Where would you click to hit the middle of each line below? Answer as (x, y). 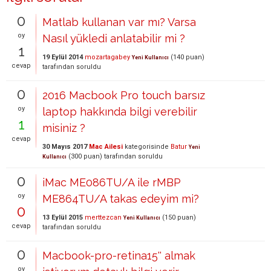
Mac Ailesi (106, 147)
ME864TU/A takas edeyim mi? (121, 199)
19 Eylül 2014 (63, 57)
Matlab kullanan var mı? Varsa (119, 22)
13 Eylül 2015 (63, 217)
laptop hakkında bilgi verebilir (120, 112)
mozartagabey (107, 57)
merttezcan (103, 217)
